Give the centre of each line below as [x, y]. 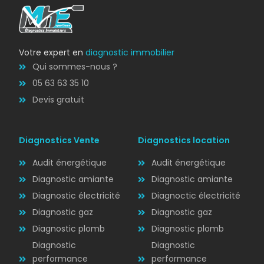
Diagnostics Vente [60, 141]
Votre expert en [52, 53]
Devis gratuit [58, 100]
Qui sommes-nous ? [75, 67]
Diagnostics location [184, 141]
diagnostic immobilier [130, 53]
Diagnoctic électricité [196, 196]
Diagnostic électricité [76, 196]
